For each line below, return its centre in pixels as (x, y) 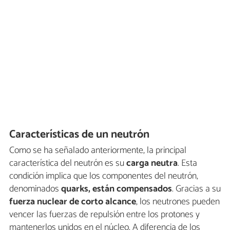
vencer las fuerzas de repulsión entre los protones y (104, 214)
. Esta (187, 163)
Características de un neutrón (80, 135)
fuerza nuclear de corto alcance (73, 202)
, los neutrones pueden (178, 202)
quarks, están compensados (117, 189)
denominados (35, 189)
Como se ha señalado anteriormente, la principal (98, 150)
